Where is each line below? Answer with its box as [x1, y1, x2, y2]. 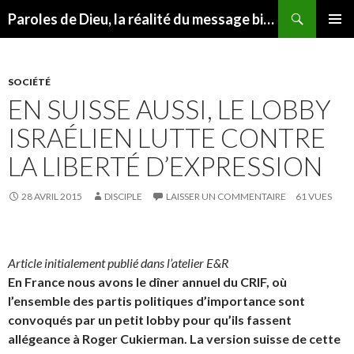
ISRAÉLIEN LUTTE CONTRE [8, 122, 326, 153]
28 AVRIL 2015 [21, 190, 82, 202]
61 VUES [294, 190, 332, 202]
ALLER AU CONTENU [8, 26, 116, 40]
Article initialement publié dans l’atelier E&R [8, 255, 229, 270]
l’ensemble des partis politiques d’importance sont [8, 293, 305, 308]
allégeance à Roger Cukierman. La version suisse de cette [8, 331, 341, 346]
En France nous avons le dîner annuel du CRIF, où [8, 274, 287, 289]
